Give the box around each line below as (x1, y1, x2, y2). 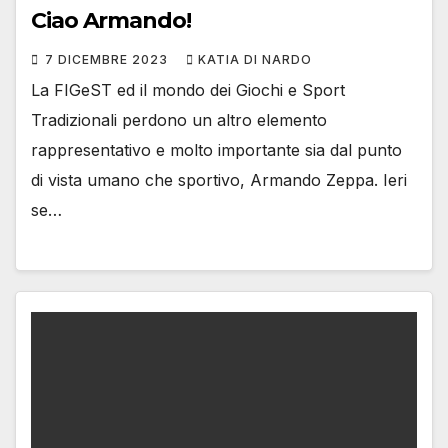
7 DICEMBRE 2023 (45, 51, 172, 67)
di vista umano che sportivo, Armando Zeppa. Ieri (31, 169, 407, 190)
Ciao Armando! (31, 6, 191, 34)
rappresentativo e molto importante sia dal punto (31, 139, 402, 160)
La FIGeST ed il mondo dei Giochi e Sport (31, 79, 345, 100)
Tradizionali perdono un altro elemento (31, 109, 327, 130)
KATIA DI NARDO (198, 51, 312, 67)
